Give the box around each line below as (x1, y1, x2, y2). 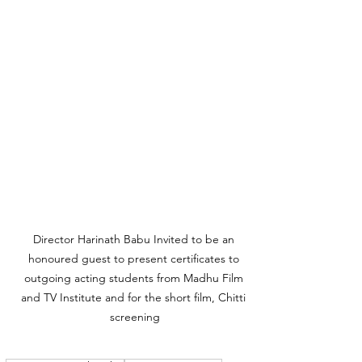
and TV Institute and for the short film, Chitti (21, 289, 249, 305)
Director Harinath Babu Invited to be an (32, 231, 238, 246)
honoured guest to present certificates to (27, 250, 242, 266)
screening (110, 309, 160, 324)
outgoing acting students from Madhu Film (23, 270, 246, 285)
